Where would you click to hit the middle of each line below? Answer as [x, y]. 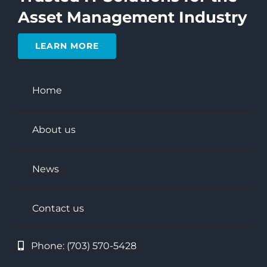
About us [54, 129]
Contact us [58, 208]
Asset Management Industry [132, 17]
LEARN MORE [67, 46]
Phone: [47, 246]
